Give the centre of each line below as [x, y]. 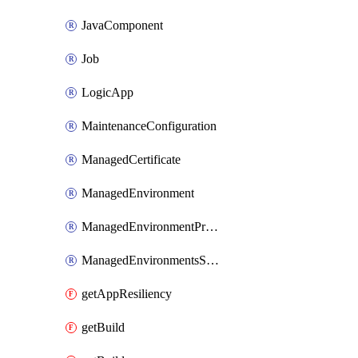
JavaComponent [122, 25]
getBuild [103, 327]
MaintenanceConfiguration [149, 126]
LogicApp [107, 92]
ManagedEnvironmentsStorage [213, 260]
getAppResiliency [127, 294]
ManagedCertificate [131, 159]
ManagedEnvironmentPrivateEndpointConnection [212, 227]
